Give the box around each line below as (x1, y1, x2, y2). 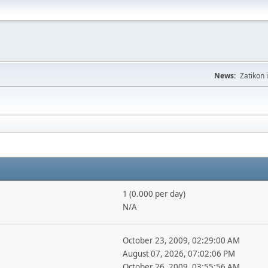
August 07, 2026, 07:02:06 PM (122, 248, 235, 259)
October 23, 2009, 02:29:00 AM (122, 235, 240, 246)
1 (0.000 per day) (122, 188, 185, 199)
